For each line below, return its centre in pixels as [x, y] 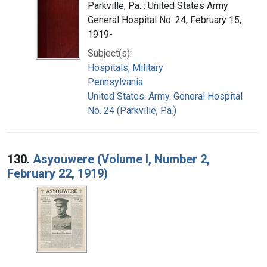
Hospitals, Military [125, 67]
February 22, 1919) [58, 173]
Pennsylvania [115, 82]
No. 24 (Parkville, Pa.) [132, 110]
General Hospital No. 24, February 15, [164, 20]
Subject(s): [110, 53]
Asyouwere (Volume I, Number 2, [121, 159]
